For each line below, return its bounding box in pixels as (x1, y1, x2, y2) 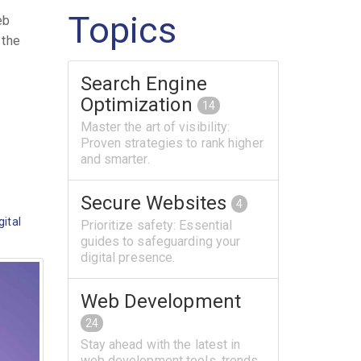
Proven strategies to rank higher (80, 135, 263, 151)
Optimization (80, 93, 197, 116)
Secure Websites (80, 191, 232, 214)
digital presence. (80, 249, 176, 265)
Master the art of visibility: (80, 118, 230, 135)
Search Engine (80, 72, 207, 95)
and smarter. (80, 151, 150, 167)
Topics (67, 9, 177, 52)
